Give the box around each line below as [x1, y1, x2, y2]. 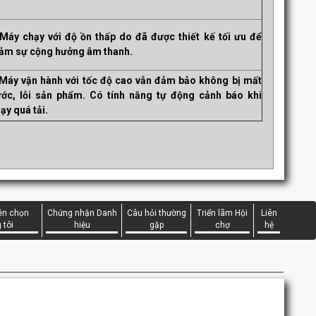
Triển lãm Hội [197, 208, 248, 218]
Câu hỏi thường [126, 208, 186, 218]
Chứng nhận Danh [47, 208, 117, 218]
